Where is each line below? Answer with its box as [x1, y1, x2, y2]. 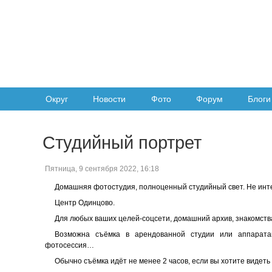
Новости [93, 94, 126, 104]
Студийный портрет [42, 132, 202, 152]
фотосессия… [45, 240, 94, 250]
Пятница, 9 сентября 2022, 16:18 [45, 164, 159, 173]
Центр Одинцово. [55, 198, 115, 207]
